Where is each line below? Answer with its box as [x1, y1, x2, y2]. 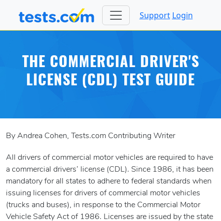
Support [139, 9, 170, 21]
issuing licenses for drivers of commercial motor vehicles [6, 189, 200, 198]
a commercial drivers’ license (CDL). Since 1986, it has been [6, 166, 214, 174]
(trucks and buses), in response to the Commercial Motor [6, 201, 200, 210]
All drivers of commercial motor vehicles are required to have [6, 154, 213, 162]
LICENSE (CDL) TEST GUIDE [26, 74, 195, 90]
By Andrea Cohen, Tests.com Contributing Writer [6, 132, 175, 141]
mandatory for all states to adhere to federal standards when [6, 178, 212, 186]
